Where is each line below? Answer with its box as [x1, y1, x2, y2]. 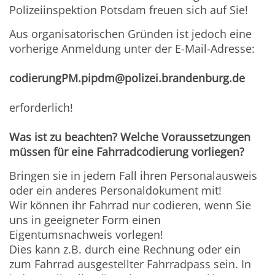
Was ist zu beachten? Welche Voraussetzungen [9, 130, 251, 145]
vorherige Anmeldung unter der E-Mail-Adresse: [9, 41, 255, 56]
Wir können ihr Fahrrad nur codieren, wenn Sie [9, 198, 252, 213]
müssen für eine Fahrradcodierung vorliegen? [9, 144, 245, 160]
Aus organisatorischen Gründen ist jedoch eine [9, 26, 252, 42]
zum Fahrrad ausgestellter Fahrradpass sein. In [9, 257, 252, 272]
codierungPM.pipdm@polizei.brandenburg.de [9, 71, 246, 86]
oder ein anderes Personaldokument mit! [9, 183, 222, 198]
